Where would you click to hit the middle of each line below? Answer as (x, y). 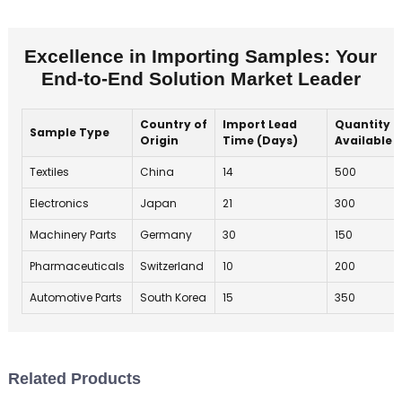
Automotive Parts (75, 298)
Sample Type (69, 133)
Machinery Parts (73, 235)
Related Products (74, 379)
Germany (166, 235)
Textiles (49, 172)
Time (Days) (260, 141)
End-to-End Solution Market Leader (201, 79)
